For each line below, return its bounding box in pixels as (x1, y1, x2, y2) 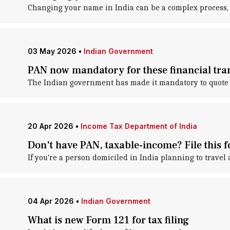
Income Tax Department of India (80, 122, 197, 130)
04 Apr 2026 (27, 197, 74, 205)
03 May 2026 (27, 47, 76, 55)
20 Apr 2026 (27, 122, 73, 130)
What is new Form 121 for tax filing (27, 214, 189, 227)
